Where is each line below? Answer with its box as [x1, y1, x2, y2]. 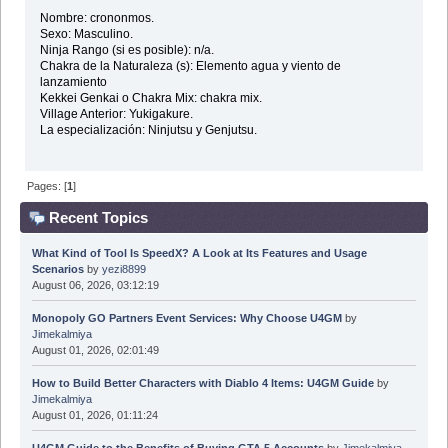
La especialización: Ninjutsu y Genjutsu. [39, 122, 257, 137]
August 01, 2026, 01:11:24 [31, 409, 158, 422]
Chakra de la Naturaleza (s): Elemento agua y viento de [39, 58, 341, 73]
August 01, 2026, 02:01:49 [31, 344, 159, 357]
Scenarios [31, 263, 84, 276]
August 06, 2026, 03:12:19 [31, 279, 159, 292]
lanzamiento [39, 74, 107, 89]
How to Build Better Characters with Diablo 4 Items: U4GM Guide [31, 377, 374, 390]
